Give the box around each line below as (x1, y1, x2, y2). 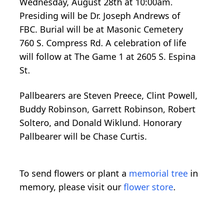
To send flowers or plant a (19, 167, 129, 179)
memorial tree (129, 167, 188, 179)
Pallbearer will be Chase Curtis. (19, 130, 147, 142)
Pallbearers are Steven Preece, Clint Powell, (19, 89, 198, 101)
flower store (124, 181, 173, 193)
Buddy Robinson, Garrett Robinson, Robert (19, 103, 196, 115)
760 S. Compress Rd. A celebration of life (19, 36, 186, 49)
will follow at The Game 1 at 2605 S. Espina (19, 50, 196, 62)
